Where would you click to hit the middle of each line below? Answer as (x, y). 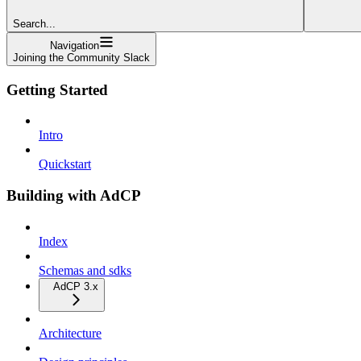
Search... (34, 23)
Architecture (70, 333)
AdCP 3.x (76, 286)
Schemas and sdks (85, 270)
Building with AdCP (74, 195)
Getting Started (57, 89)
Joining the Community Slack (81, 57)
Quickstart (65, 164)
